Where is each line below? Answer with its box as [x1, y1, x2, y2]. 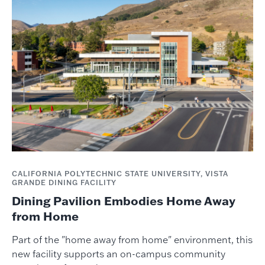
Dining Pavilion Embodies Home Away [11, 193, 235, 208]
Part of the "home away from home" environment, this [11, 234, 253, 245]
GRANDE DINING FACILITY [11, 178, 117, 187]
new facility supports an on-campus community [11, 248, 225, 260]
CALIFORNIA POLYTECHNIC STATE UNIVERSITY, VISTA [11, 169, 228, 178]
